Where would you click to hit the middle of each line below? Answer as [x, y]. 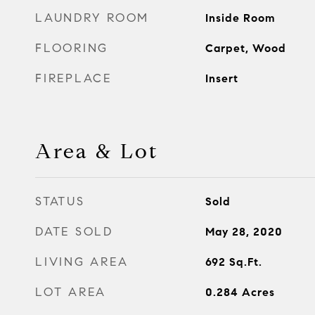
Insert [221, 78]
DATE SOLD [74, 231]
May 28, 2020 [244, 231]
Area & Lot [97, 151]
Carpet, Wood [245, 48]
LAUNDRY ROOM [92, 18]
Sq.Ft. [245, 262]
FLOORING [72, 48]
